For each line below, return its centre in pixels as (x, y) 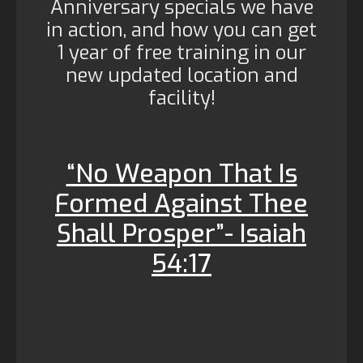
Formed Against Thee (181, 204)
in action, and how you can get (181, 30)
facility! (181, 98)
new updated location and (181, 75)
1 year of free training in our (181, 53)
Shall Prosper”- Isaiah (181, 234)
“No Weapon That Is (181, 174)
